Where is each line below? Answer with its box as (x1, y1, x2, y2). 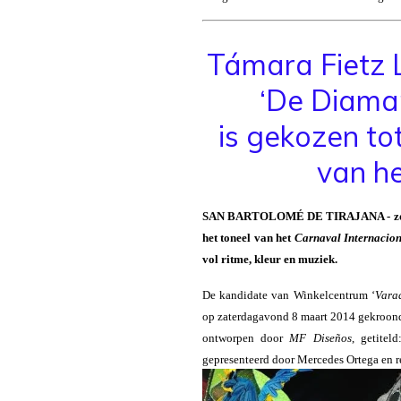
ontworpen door (201, 331, 290, 346)
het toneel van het (201, 231, 294, 245)
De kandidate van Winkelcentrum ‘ (201, 288, 376, 303)
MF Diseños (289, 331, 352, 346)
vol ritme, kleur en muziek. (201, 252, 337, 267)
